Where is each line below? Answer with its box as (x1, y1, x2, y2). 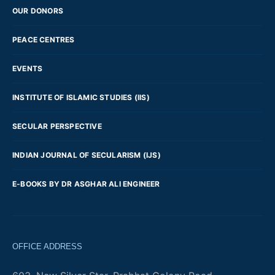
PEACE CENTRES (12, 35, 75, 45)
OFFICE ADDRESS (12, 242, 82, 252)
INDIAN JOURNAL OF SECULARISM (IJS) (12, 150, 161, 160)
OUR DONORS (12, 6, 63, 16)
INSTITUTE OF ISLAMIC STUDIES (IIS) (12, 93, 150, 103)
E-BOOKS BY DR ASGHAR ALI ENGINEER (12, 179, 160, 189)
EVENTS (12, 64, 43, 74)
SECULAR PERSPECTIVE (12, 122, 102, 131)
